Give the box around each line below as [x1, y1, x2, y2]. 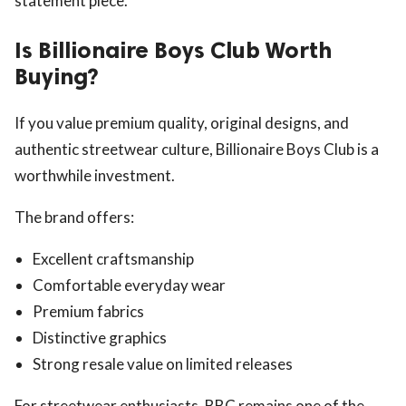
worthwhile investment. [14, 165, 175, 185]
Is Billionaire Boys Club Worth [14, 35, 332, 64]
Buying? [14, 62, 99, 91]
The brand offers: [14, 207, 134, 227]
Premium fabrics [33, 301, 144, 321]
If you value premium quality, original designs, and [14, 112, 349, 132]
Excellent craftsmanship [33, 248, 194, 268]
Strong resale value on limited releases [33, 353, 293, 373]
